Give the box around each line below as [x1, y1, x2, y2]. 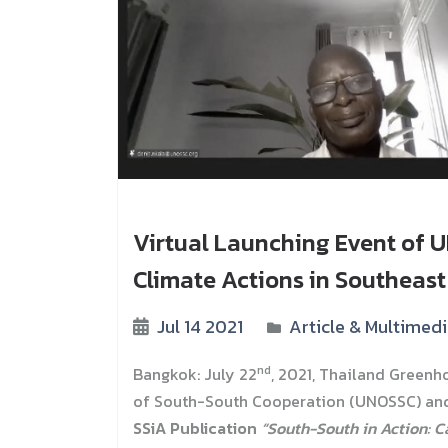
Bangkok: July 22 [133, 362, 257, 387]
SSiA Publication [133, 416, 261, 441]
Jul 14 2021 [153, 313, 243, 341]
